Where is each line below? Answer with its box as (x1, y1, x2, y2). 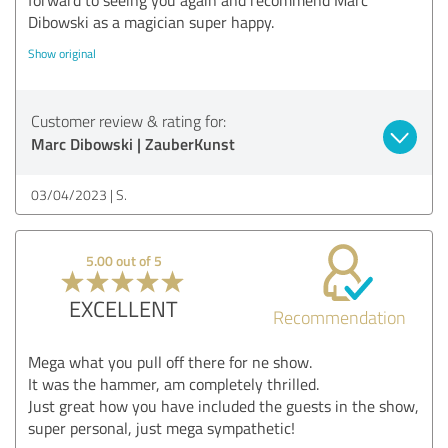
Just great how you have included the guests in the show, (28, 394, 419, 417)
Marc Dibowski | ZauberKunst (31, 131, 235, 155)
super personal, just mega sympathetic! (28, 416, 295, 439)
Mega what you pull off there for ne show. (28, 350, 312, 373)
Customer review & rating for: (31, 109, 226, 132)
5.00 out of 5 (85, 250, 162, 270)
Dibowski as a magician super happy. (28, 10, 274, 33)
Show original (28, 44, 96, 62)
